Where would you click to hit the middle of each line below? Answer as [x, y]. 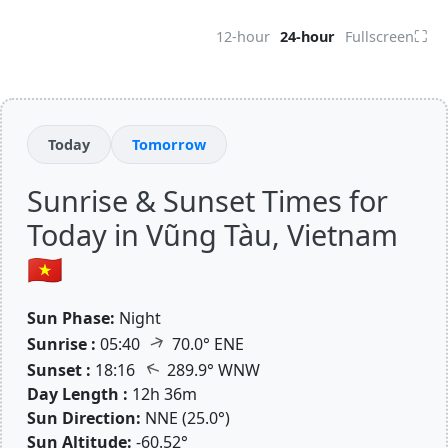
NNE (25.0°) [187, 418]
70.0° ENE [206, 344]
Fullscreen [379, 36]
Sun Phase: [71, 318]
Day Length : [77, 394]
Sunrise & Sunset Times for [207, 200]
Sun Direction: [84, 418]
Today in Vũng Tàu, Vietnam [212, 234]
